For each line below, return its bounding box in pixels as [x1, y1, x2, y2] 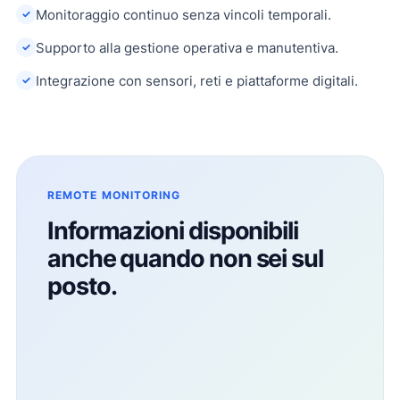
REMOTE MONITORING [47, 188, 181, 202]
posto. [47, 271, 117, 301]
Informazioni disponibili [47, 216, 298, 246]
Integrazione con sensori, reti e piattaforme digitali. [36, 72, 358, 89]
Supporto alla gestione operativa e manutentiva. [36, 39, 338, 56]
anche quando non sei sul [47, 244, 323, 273]
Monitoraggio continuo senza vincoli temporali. [36, 6, 331, 23]
